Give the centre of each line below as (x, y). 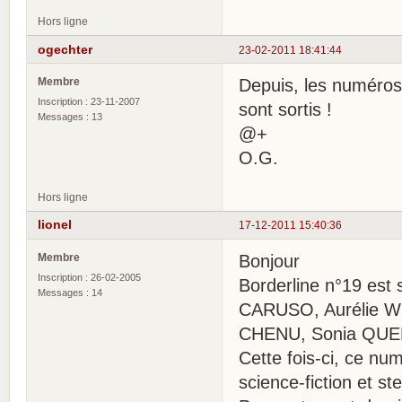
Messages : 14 (70, 292)
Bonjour (269, 261)
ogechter (65, 49)
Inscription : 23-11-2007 (89, 101)
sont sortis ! (285, 109)
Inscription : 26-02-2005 (89, 277)
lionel (55, 225)
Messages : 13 (70, 117)
